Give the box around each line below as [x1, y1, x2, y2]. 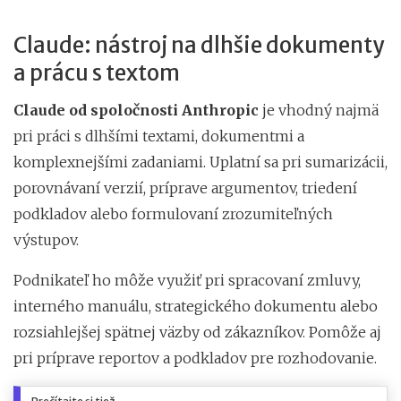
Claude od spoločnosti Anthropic [13, 100, 259, 119]
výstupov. [13, 230, 79, 249]
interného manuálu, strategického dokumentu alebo [13, 296, 378, 315]
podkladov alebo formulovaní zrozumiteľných [13, 204, 333, 223]
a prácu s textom [13, 58, 180, 87]
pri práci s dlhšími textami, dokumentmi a [13, 126, 304, 145]
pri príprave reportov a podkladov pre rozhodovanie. [13, 348, 377, 367]
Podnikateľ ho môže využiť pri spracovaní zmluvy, [13, 270, 361, 289]
